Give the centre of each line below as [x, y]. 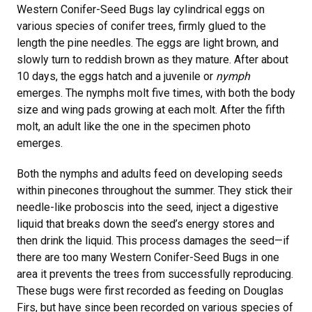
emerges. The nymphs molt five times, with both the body [156, 93]
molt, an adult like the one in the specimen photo [134, 126]
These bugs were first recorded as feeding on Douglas [150, 291]
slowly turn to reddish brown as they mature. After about [153, 60]
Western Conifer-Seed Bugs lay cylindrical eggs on [141, 9]
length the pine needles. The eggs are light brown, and [148, 43]
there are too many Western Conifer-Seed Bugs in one [148, 257]
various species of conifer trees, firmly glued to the [141, 26]
